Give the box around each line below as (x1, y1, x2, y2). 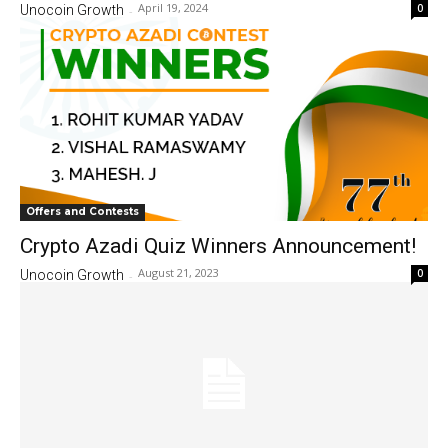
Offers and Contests (26, 205, 139, 218)
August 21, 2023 (138, 265, 219, 280)
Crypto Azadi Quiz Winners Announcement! (20, 234, 416, 258)
